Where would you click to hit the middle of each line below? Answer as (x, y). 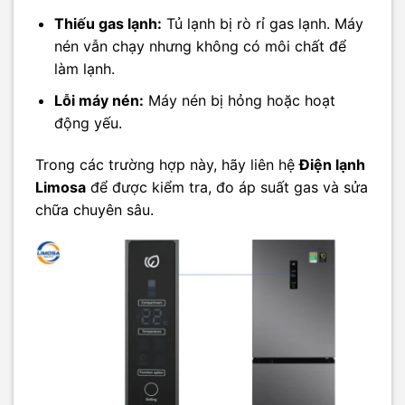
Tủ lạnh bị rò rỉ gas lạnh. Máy (262, 24)
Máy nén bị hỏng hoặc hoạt (239, 100)
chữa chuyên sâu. (94, 209)
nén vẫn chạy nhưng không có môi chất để (200, 47)
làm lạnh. (84, 69)
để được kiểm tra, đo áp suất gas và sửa (227, 187)
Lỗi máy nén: (99, 100)
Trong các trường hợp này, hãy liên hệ (167, 164)
